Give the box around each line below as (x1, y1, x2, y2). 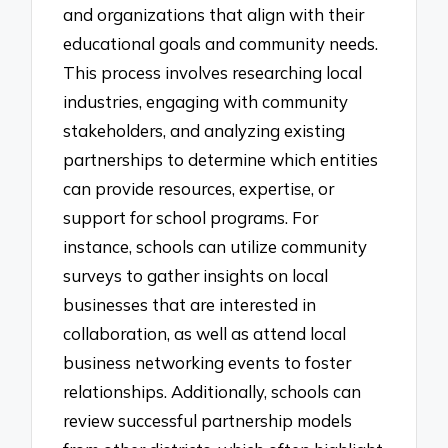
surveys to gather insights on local (63, 264, 329, 286)
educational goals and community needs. (63, 32, 379, 54)
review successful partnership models (63, 409, 353, 431)
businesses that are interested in (63, 293, 317, 315)
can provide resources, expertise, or (63, 177, 335, 199)
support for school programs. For (63, 206, 319, 228)
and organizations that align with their (63, 3, 365, 25)
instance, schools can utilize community (63, 235, 368, 257)
